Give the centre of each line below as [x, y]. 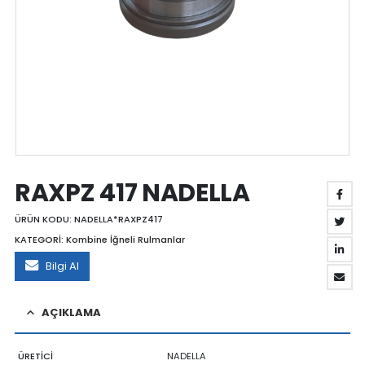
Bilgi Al [62, 266]
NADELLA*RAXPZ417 [118, 219]
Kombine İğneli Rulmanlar [125, 240]
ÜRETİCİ [35, 356]
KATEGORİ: [40, 240]
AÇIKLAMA [71, 312]
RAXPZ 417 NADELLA [132, 193]
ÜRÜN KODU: [44, 219]
